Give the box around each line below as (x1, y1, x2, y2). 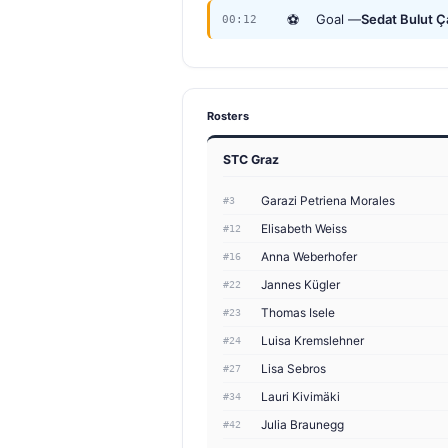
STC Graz (223, 152, 279, 168)
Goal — (316, 11, 361, 28)
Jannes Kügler (261, 277, 340, 293)
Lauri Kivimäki (261, 389, 340, 405)
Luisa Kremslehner (261, 333, 364, 349)
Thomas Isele (261, 305, 335, 321)
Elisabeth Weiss (261, 221, 347, 237)
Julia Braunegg (261, 417, 344, 433)
